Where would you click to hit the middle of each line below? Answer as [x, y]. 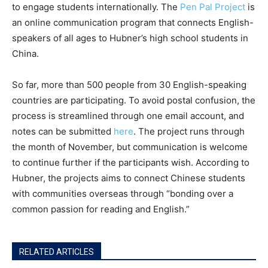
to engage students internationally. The [96, 7]
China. [25, 54]
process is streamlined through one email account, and [128, 116]
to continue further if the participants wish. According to [131, 163]
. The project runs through [189, 132]
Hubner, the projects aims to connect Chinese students [129, 178]
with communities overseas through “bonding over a [123, 194]
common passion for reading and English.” [101, 209]
